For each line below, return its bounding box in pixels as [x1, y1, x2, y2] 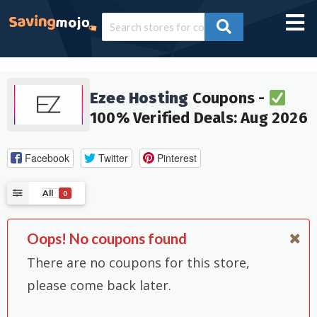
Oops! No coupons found [27, 230, 187, 248]
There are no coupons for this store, [27, 253, 250, 271]
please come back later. [27, 276, 171, 294]
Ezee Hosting [89, 88, 189, 108]
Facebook [24, 150, 69, 165]
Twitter [98, 150, 128, 165]
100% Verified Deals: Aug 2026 [89, 108, 308, 128]
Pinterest [156, 150, 197, 165]
